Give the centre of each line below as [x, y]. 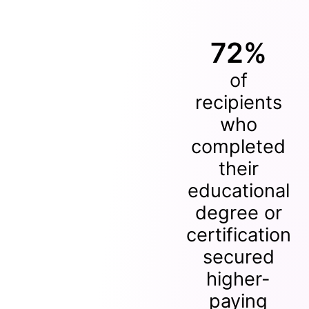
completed [239, 146]
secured [238, 257]
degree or [238, 212]
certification [238, 235]
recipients [238, 102]
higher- [239, 279]
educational [238, 190]
